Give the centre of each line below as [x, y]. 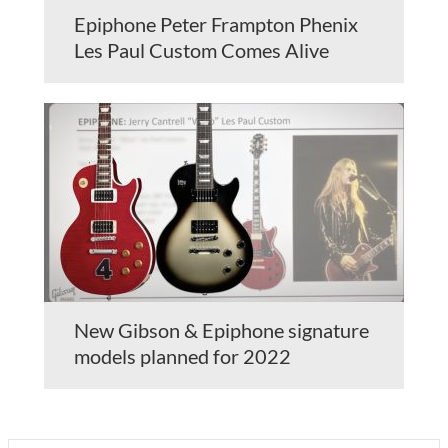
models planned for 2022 [182, 355]
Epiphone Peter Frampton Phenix [216, 23]
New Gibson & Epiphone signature [221, 329]
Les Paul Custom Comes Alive [201, 49]
